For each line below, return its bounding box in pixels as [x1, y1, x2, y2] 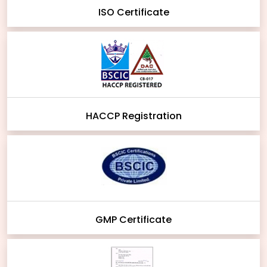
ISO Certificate [98, 5, 169, 20]
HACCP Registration [85, 109, 182, 123]
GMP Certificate [95, 213, 172, 227]
